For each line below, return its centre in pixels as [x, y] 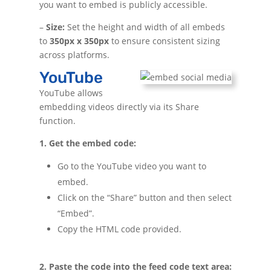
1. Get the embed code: [87, 143]
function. [57, 120]
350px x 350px [79, 41]
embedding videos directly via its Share [119, 106]
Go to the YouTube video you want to [132, 166]
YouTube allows [71, 93]
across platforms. [74, 54]
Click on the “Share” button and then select [144, 197]
